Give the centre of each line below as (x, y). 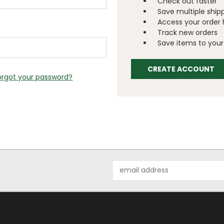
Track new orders (188, 32)
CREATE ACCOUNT (181, 69)
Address (126, 175)
